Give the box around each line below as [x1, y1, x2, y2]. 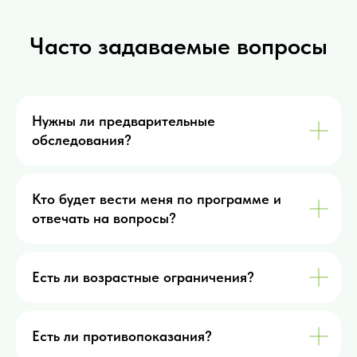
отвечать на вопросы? [32, 210, 176, 227]
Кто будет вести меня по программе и [32, 190, 281, 208]
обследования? [32, 131, 131, 149]
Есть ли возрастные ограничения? [32, 269, 254, 286]
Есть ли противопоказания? [32, 328, 212, 345]
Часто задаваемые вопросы [29, 31, 328, 61]
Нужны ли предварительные [32, 112, 215, 130]
